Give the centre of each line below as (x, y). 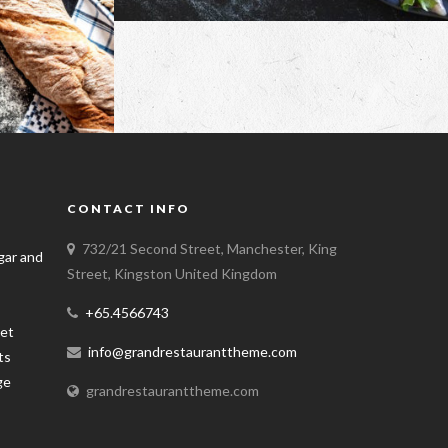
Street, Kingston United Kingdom (171, 273)
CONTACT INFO (128, 208)
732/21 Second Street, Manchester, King (209, 248)
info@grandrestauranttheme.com (192, 351)
